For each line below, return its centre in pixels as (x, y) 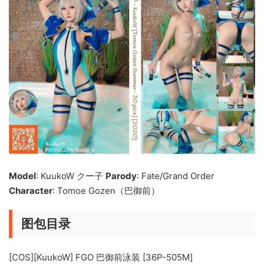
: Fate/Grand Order (176, 176)
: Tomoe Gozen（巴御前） (106, 191)
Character (31, 191)
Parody (121, 176)
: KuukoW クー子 (71, 176)
